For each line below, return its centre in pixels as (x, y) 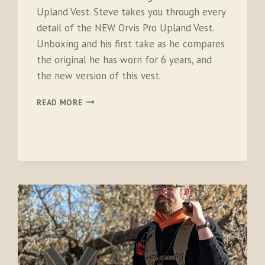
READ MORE (60, 102)
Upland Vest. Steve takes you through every (131, 12)
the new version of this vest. (99, 75)
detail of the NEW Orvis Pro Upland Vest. (125, 28)
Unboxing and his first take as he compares (131, 43)
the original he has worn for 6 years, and (125, 59)
